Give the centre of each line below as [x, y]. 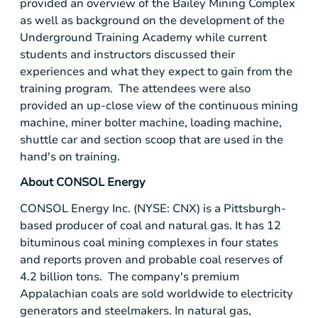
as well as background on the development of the [152, 21]
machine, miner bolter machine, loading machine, [151, 123]
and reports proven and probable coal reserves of [152, 259]
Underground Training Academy [106, 38]
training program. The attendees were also [135, 89]
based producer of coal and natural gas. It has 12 [150, 225]
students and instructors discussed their [127, 55]
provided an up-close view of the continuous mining [159, 106]
